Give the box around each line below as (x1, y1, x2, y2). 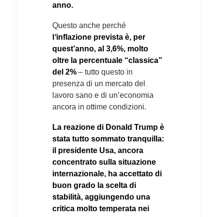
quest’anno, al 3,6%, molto (52, 44, 148, 53)
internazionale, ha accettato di (52, 169, 162, 178)
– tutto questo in (78, 67, 133, 76)
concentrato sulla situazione (52, 157, 156, 166)
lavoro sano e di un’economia (52, 91, 154, 99)
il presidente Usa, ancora (52, 146, 143, 155)
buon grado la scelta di (52, 181, 136, 189)
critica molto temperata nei (52, 204, 149, 213)
